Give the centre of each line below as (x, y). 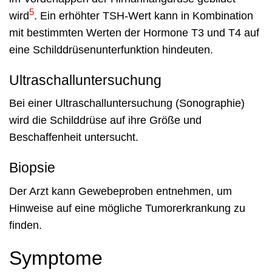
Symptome (56, 258)
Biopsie (32, 168)
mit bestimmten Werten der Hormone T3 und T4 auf (134, 32)
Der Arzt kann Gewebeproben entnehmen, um (121, 191)
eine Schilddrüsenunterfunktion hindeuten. (111, 49)
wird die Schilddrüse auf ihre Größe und (105, 121)
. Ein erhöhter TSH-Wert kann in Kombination (144, 15)
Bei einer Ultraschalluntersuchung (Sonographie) (127, 104)
